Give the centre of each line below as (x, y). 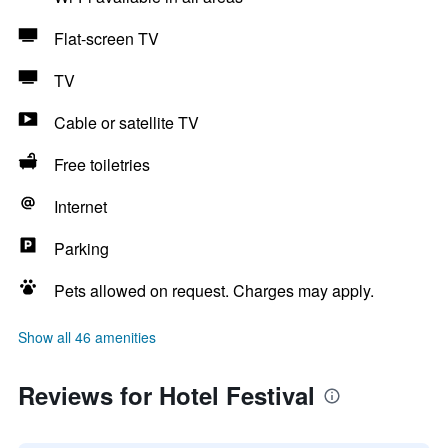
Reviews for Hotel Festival (166, 395)
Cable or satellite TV (126, 122)
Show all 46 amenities (87, 337)
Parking (81, 248)
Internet (80, 206)
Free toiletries (102, 164)
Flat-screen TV (106, 38)
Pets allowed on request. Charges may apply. (214, 290)
